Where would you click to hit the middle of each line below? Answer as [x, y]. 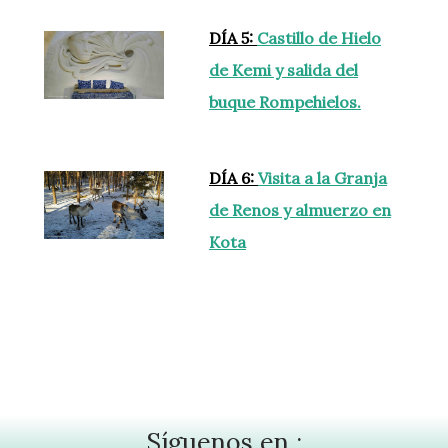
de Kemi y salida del [283, 70]
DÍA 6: [233, 178]
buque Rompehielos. [285, 102]
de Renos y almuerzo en [300, 210]
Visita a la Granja [322, 178]
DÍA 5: [233, 38]
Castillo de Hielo [319, 38]
